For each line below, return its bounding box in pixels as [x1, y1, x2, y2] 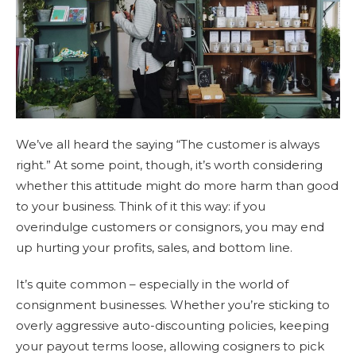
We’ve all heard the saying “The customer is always [16, 136, 319, 152]
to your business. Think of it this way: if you [16, 198, 265, 214]
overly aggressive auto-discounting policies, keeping [16, 317, 329, 333]
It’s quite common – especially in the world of [16, 276, 288, 292]
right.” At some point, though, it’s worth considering [16, 157, 323, 172]
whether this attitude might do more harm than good [16, 177, 339, 193]
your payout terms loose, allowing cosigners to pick [16, 338, 324, 354]
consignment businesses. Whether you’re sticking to [16, 296, 330, 312]
